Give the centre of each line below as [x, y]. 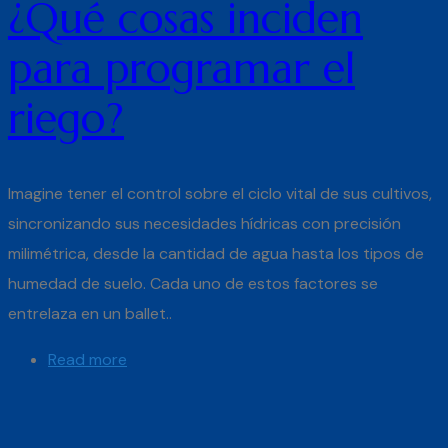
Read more [87, 359]
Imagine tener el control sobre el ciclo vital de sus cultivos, [220, 193]
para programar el [181, 68]
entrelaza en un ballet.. [90, 313]
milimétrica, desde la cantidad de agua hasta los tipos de [216, 253]
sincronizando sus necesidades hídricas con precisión [204, 223]
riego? [66, 118]
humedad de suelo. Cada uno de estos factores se [193, 283]
